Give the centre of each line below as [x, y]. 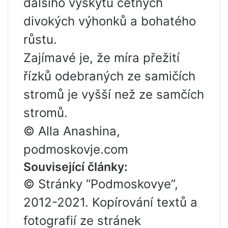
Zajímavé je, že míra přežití [102, 58]
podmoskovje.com [76, 150]
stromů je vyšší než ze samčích [114, 95]
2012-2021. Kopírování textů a [110, 203]
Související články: [76, 167]
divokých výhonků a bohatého [110, 21]
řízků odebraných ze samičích [109, 76]
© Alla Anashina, [72, 131]
